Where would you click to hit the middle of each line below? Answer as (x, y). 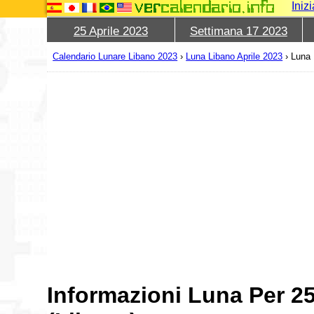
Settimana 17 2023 (238, 31)
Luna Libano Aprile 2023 (234, 57)
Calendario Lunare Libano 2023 (115, 57)
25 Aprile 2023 (110, 31)
